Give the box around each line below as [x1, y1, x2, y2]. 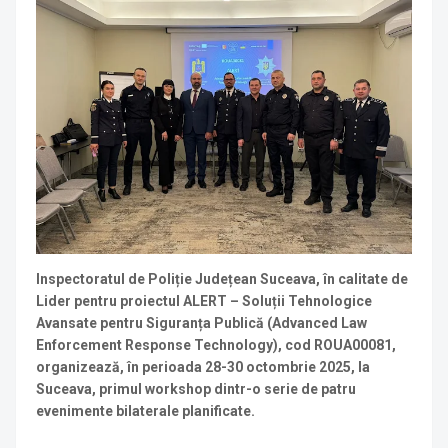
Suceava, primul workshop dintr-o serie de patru [36, 381, 356, 397]
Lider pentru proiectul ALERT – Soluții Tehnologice [36, 293, 372, 309]
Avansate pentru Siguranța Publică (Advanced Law [36, 315, 367, 331]
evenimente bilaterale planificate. [36, 403, 255, 419]
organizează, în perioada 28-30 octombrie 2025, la [36, 359, 370, 375]
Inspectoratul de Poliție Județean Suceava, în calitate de [36, 271, 408, 287]
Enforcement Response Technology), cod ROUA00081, [36, 337, 396, 353]
